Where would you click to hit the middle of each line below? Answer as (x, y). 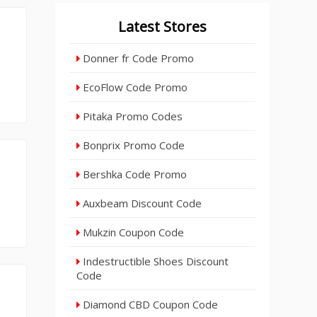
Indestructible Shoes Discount (155, 261)
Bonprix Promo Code (133, 145)
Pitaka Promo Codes (132, 116)
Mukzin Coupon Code (132, 232)
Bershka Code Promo (134, 174)
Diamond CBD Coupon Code (149, 304)
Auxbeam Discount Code (141, 203)
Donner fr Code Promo (137, 58)
